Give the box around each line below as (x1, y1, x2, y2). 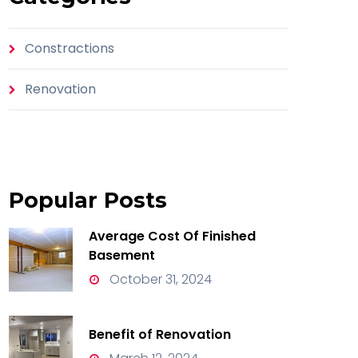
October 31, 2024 (106, 270, 212, 289)
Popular (9, 187, 97, 214)
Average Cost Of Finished (89, 227, 256, 246)
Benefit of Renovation (89, 324, 231, 344)
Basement (89, 246, 155, 265)
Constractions (25, 39, 114, 58)
